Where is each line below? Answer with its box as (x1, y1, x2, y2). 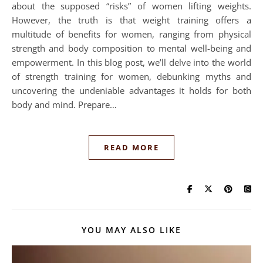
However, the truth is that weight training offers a (12, 14, 251, 26)
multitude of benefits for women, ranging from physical (12, 28, 251, 40)
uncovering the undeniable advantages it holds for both (12, 84, 251, 96)
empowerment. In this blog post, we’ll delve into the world (12, 56, 251, 68)
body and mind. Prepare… (12, 98, 117, 110)
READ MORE (104, 141, 159, 153)
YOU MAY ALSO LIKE (82, 224, 181, 235)
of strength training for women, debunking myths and (12, 70, 251, 82)
